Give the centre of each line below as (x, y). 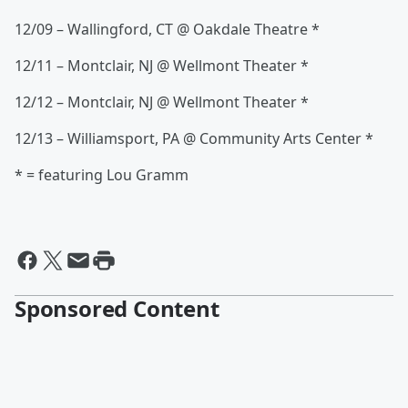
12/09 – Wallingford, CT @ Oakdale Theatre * (167, 30)
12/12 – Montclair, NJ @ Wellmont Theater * (162, 102)
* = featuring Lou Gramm (102, 175)
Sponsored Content (117, 309)
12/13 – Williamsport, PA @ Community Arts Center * (194, 139)
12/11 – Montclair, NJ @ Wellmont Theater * (162, 66)
